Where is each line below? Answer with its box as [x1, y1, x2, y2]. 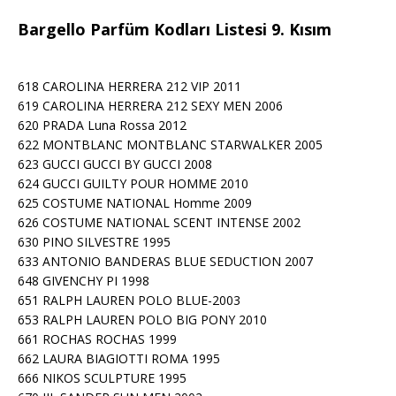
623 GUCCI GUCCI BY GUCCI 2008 [18, 156, 212, 172]
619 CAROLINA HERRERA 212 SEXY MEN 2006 [18, 97, 283, 114]
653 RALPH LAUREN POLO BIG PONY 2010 [18, 311, 267, 328]
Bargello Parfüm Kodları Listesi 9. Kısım [18, 19, 331, 40]
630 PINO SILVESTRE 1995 [18, 233, 171, 250]
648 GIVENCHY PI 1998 [18, 272, 149, 289]
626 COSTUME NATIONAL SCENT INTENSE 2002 [18, 214, 301, 231]
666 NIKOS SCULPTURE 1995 [18, 369, 187, 386]
